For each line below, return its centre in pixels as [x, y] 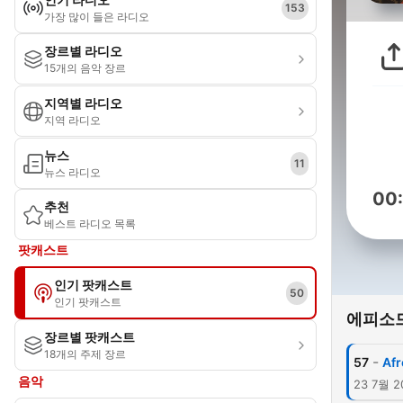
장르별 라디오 [83, 51]
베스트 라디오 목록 [90, 224]
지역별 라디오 [83, 103]
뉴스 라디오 [72, 172]
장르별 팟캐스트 [90, 337]
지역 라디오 [72, 120]
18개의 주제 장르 [85, 354]
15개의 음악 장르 [85, 68]
